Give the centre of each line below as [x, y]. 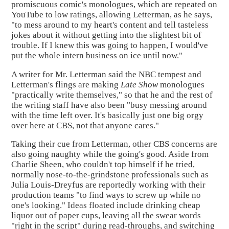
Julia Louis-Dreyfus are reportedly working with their [109, 185]
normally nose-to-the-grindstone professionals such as [110, 175]
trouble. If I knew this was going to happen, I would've [110, 45]
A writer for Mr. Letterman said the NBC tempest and [107, 74]
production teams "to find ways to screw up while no [106, 195]
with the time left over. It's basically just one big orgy [108, 115]
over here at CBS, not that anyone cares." [85, 125]
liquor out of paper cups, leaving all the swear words [106, 216]
